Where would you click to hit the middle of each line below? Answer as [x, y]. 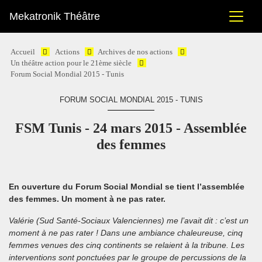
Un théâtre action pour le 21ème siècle [71, 63]
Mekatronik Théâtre [55, 16]
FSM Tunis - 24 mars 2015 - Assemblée [131, 128]
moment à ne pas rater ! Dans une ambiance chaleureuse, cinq [126, 233]
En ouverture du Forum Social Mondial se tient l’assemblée [127, 187]
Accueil [23, 52]
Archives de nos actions [135, 52]
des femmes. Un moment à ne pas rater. [87, 199]
